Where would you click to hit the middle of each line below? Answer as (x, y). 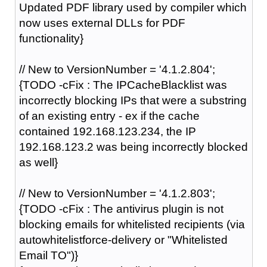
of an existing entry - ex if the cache (109, 116)
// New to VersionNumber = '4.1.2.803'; (117, 193)
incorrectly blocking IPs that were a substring (133, 100)
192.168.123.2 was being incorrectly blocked (133, 147)
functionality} (51, 38)
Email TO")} (48, 255)
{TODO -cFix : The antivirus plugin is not (121, 209)
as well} (38, 162)
